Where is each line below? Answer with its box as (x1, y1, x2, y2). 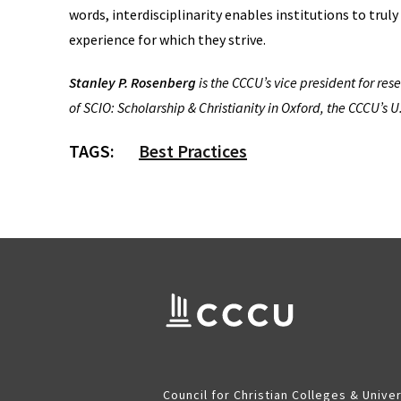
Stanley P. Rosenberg (69, 73, 196, 92)
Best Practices (139, 140, 247, 163)
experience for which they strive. (69, 30, 266, 49)
